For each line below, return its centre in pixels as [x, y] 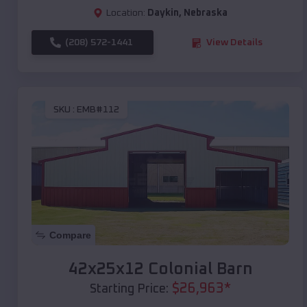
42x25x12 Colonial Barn [160, 270]
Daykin [163, 13]
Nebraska [206, 13]
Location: [126, 13]
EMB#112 [98, 109]
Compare [70, 235]
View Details [234, 43]
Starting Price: [129, 290]
